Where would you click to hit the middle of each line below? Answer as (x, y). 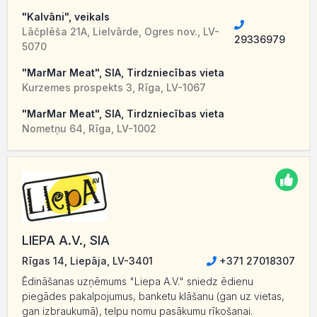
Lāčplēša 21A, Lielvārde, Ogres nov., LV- (121, 32)
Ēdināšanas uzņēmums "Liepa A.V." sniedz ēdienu (138, 282)
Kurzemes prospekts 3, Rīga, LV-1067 (114, 88)
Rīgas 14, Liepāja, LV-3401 (87, 261)
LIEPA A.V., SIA (66, 241)
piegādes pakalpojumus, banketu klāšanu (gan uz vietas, (153, 296)
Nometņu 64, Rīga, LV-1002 (89, 129)
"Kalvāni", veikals (66, 17)
